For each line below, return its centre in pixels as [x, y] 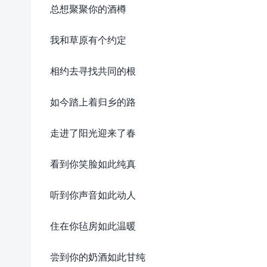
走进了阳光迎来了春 [93, 133]
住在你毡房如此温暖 [93, 226]
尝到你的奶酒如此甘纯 [98, 257]
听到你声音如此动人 [93, 195]
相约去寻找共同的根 [93, 71]
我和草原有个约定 [88, 40]
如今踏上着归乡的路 [93, 102]
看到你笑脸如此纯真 [93, 164]
